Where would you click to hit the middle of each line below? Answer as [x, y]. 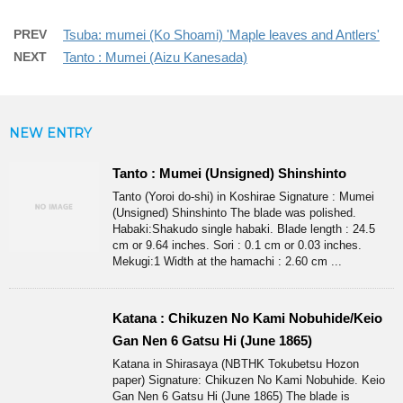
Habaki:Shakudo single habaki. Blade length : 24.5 [244, 229]
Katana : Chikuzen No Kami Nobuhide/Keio [247, 318]
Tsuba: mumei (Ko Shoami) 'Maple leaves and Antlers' [221, 35]
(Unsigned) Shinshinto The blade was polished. [234, 213]
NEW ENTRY [50, 134]
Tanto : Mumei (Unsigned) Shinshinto [229, 174]
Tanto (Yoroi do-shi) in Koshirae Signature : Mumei [243, 197]
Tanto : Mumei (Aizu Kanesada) [155, 58]
